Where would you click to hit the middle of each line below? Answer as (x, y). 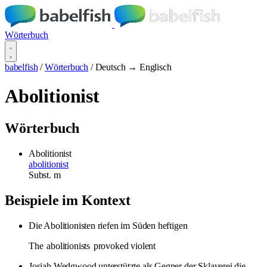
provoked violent (124, 246)
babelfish (21, 67)
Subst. (41, 175)
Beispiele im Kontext (68, 200)
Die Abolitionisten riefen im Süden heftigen (108, 225)
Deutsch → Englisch (133, 67)
